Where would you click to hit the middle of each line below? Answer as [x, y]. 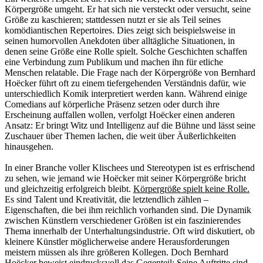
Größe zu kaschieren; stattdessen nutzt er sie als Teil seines [113, 20]
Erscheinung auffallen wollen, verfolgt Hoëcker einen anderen [120, 115]
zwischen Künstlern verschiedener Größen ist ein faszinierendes [123, 221]
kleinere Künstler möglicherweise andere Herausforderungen [117, 242]
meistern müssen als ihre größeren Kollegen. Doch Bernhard [117, 252]
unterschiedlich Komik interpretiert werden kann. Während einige [126, 94]
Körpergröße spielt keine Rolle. [191, 189]
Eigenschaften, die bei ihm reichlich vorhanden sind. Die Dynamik [128, 210]
